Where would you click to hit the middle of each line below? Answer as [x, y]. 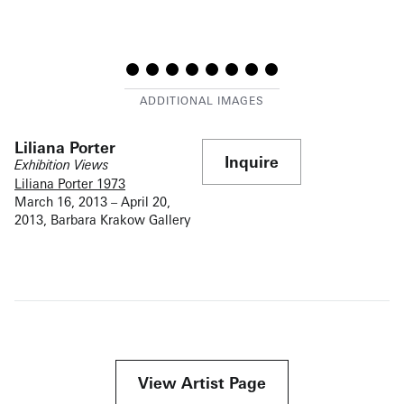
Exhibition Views [61, 164]
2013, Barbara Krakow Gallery [102, 219]
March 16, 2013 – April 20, [92, 201]
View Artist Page [202, 382]
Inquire [252, 161]
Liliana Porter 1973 [70, 183]
